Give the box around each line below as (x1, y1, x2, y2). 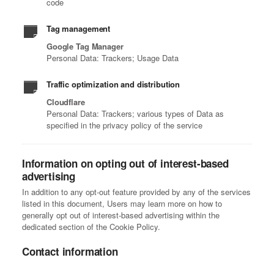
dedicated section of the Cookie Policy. (22, 221, 160, 233)
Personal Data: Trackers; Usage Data (46, 52, 179, 64)
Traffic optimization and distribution (46, 78, 180, 91)
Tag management (46, 23, 111, 35)
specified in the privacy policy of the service (46, 119, 202, 131)
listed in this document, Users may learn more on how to (22, 198, 222, 210)
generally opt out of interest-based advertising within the (22, 209, 220, 221)
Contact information (22, 244, 118, 259)
